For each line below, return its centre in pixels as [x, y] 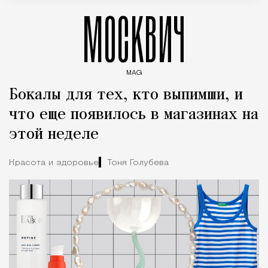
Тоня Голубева [138, 163]
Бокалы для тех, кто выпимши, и [126, 95]
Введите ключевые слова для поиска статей [142, 83]
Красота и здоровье [54, 163]
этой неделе [54, 135]
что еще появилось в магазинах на [134, 115]
